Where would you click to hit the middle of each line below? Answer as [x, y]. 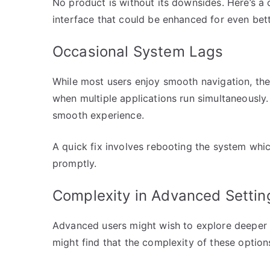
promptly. [75, 163]
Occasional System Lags [138, 51]
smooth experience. [98, 115]
